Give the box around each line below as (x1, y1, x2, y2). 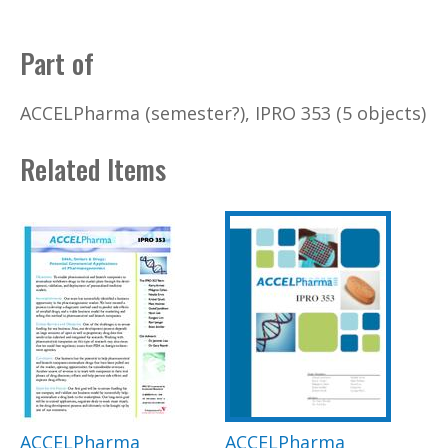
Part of (20, 43, 94, 84)
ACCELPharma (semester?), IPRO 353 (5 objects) (20, 100, 426, 125)
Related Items (20, 149, 166, 190)
